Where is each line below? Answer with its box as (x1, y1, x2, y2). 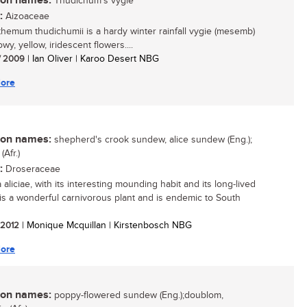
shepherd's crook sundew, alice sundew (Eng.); (51, 134, 252, 145)
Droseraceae (3, 164, 60, 175)
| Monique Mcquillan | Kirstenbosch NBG (19, 220, 192, 231)
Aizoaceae (3, 11, 49, 22)
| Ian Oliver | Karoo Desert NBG (25, 53, 159, 64)
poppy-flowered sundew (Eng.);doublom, (51, 290, 223, 301)
